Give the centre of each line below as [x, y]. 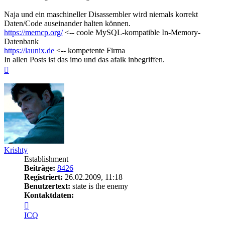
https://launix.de [29, 50]
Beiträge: [40, 168]
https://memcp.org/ [33, 32]
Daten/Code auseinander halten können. [67, 23]
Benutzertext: [47, 186]
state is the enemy [99, 186]
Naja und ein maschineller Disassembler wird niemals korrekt [101, 14]
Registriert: [43, 177]
